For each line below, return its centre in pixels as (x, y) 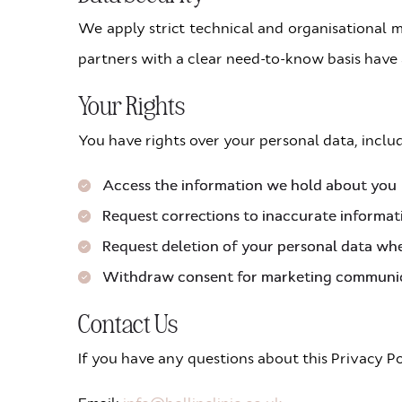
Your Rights (131, 104)
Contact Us (128, 322)
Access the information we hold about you (249, 186)
